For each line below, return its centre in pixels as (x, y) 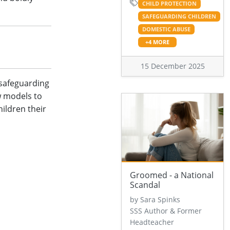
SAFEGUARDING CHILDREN (179, 16)
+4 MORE (157, 42)
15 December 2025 (172, 66)
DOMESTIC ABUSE (166, 29)
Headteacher (152, 222)
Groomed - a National (172, 175)
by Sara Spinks (155, 199)
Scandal (145, 185)
